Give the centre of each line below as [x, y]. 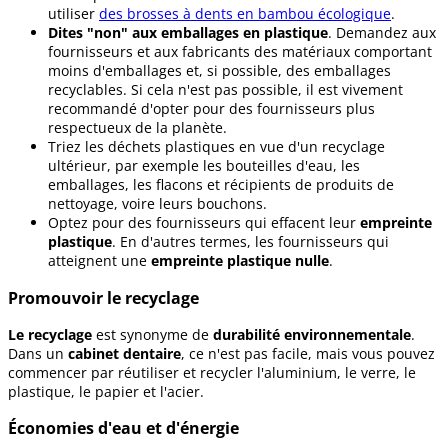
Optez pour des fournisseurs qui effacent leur [204, 223]
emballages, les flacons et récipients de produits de [221, 185]
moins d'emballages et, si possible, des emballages [219, 71]
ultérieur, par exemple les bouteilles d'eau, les [204, 166]
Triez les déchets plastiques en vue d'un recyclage [216, 147]
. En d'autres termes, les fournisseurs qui [250, 242]
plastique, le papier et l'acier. [106, 392]
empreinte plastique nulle [240, 261]
